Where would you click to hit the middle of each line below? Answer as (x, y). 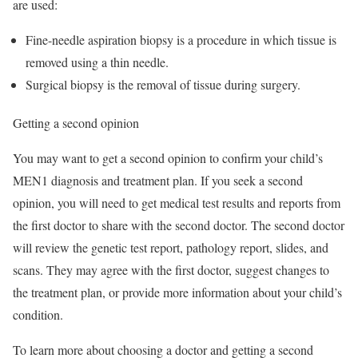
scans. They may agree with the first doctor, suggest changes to (171, 269)
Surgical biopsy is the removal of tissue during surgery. (165, 84)
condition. (40, 314)
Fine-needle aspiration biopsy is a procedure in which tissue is (181, 39)
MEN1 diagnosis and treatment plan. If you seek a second (158, 180)
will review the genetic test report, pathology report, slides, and (171, 247)
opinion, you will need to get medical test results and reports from (177, 202)
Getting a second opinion (76, 122)
